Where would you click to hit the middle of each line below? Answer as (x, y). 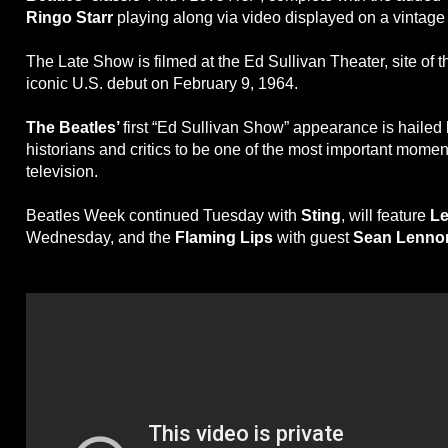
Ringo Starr (69, 18)
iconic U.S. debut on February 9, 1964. (162, 84)
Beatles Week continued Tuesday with (163, 216)
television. (62, 172)
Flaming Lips (226, 238)
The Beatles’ (74, 128)
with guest (315, 238)
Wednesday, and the (100, 238)
